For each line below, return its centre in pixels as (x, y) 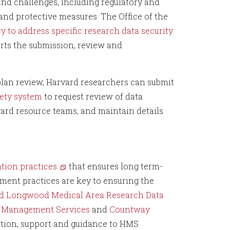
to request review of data (92, 96)
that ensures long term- (115, 166)
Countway (130, 209)
